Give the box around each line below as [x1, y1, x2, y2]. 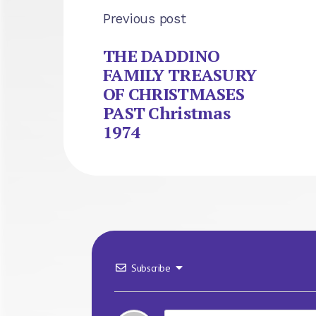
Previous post [103, 11, 186, 26]
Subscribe [131, 262, 171, 275]
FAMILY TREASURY [103, 63, 257, 87]
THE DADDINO [103, 44, 220, 68]
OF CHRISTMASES [103, 83, 244, 106]
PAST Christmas [103, 102, 230, 125]
